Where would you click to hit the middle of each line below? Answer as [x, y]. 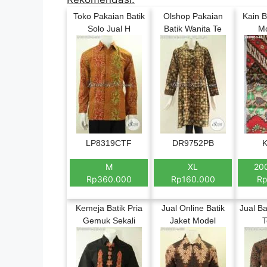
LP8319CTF [109, 143]
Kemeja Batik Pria [109, 208]
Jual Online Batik [193, 208]
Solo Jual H [109, 29]
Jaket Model [193, 221]
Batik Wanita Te [193, 29]
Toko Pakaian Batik [109, 16]
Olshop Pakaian [193, 16]
